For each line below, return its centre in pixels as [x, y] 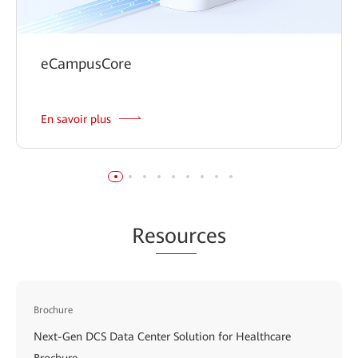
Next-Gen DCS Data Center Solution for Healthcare [162, 336]
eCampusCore [86, 63]
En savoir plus [78, 119]
